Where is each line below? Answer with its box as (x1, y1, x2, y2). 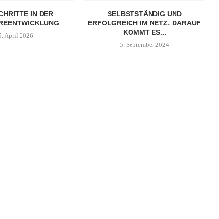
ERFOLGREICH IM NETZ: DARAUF (88, 19, 201, 27)
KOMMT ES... (123, 28, 166, 37)
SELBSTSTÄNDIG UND (107, 10, 182, 18)
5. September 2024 (120, 41, 170, 49)
